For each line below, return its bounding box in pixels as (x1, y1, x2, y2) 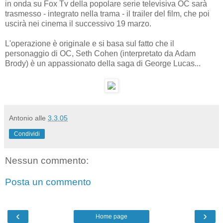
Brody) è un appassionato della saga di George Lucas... (5, 59, 201, 68)
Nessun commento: (5, 155, 89, 166)
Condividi (14, 130, 40, 137)
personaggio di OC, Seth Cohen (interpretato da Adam (5, 49, 196, 58)
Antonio (9, 113, 33, 122)
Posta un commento (5, 177, 91, 188)
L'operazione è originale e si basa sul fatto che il (5, 39, 174, 48)
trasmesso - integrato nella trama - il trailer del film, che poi (5, 9, 210, 18)
